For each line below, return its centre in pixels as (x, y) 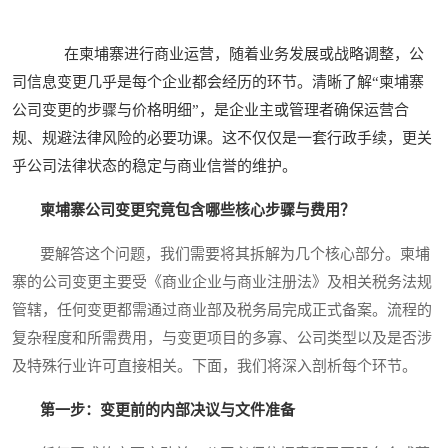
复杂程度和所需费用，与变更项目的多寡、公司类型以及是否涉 (222, 338)
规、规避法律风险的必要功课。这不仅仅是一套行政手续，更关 (222, 138)
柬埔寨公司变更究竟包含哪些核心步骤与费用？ (197, 210)
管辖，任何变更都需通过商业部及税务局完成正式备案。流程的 (222, 310)
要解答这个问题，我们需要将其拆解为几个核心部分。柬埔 (221, 254)
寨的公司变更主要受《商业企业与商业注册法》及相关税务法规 (222, 282)
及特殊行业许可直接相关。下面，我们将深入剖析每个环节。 (214, 366)
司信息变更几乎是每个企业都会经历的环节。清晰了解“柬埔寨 (218, 82)
